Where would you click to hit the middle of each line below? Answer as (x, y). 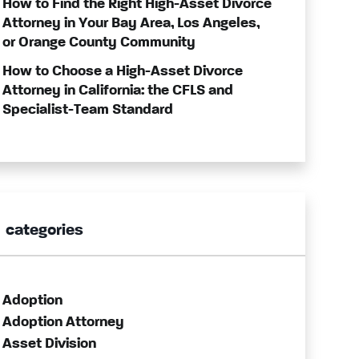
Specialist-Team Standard (87, 110)
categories (44, 231)
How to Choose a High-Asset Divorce (122, 71)
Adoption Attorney (63, 322)
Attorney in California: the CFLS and (117, 91)
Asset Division (49, 344)
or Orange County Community (99, 42)
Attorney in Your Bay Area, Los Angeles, (131, 23)
